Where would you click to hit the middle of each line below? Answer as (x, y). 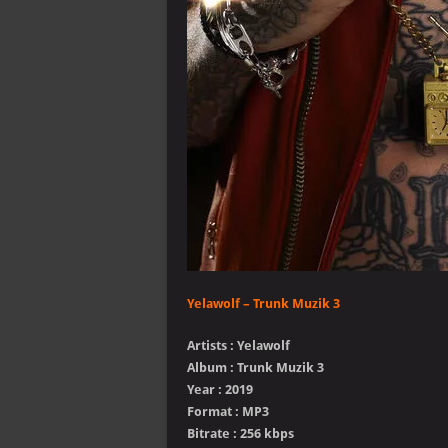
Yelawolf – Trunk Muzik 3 (263, 303)
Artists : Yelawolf (238, 345)
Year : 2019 (220, 389)
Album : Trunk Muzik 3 (255, 367)
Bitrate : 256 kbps (240, 433)
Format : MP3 (228, 411)
